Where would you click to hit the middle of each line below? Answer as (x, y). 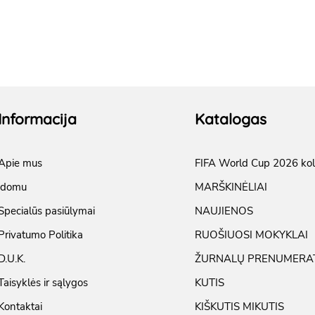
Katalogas (231, 119)
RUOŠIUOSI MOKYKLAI (251, 235)
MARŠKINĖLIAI (231, 187)
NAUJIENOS (224, 211)
